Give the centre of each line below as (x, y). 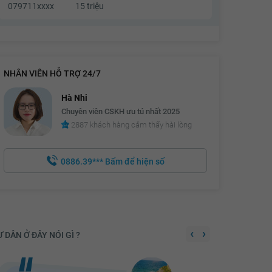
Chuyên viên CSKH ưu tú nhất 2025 (121, 112)
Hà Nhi (74, 98)
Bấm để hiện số (134, 161)
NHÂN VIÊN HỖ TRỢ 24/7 (52, 73)
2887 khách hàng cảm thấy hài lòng (131, 125)
